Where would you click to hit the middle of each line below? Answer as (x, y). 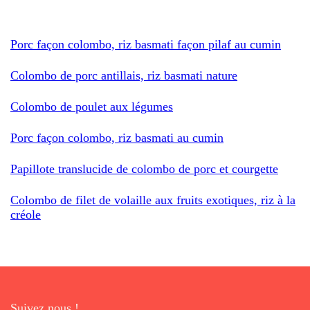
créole (26, 214)
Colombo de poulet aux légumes (92, 106)
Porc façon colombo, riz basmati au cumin (117, 137)
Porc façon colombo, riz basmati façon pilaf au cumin (146, 44)
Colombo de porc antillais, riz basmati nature (124, 75)
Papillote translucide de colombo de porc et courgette (144, 168)
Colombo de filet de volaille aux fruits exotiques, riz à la (153, 200)
